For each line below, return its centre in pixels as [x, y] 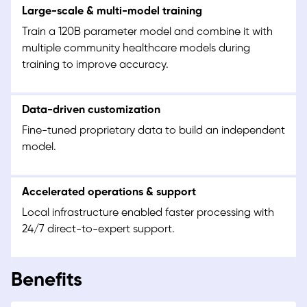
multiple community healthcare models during [136, 49]
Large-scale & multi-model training [112, 12]
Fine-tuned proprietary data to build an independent [153, 131]
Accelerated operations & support [109, 193]
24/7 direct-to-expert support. [98, 230]
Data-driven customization [91, 110]
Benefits [47, 281]
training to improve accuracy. [95, 65]
